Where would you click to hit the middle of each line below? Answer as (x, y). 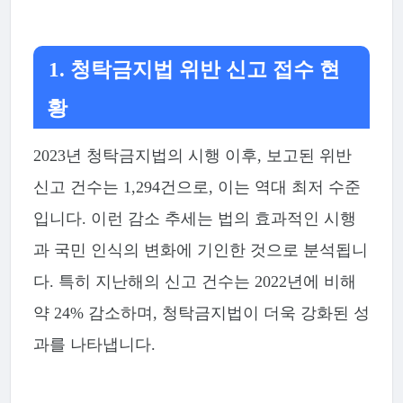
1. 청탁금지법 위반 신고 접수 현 (195, 70)
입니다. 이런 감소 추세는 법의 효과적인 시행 (194, 218)
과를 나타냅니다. (94, 344)
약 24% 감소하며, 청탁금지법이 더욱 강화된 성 (201, 313)
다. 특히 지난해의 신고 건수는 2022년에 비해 (194, 281)
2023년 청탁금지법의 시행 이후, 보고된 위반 (192, 155)
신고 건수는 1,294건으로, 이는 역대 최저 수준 (197, 187)
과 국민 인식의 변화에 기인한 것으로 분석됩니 (200, 250)
